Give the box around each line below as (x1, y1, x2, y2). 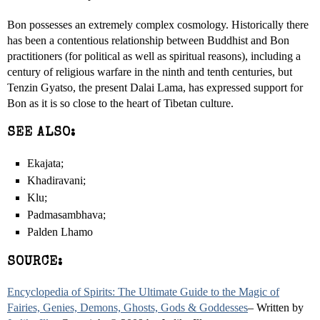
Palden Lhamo (27, 226, 93, 238)
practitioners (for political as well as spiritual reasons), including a (7, 50, 301, 62)
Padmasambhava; (27, 209, 106, 221)
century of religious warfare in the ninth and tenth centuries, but (7, 66, 292, 78)
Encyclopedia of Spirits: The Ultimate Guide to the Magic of (7, 286, 279, 298)
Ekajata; (27, 157, 64, 169)
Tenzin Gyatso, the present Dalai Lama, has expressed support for (7, 81, 303, 94)
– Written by (248, 301, 304, 314)
